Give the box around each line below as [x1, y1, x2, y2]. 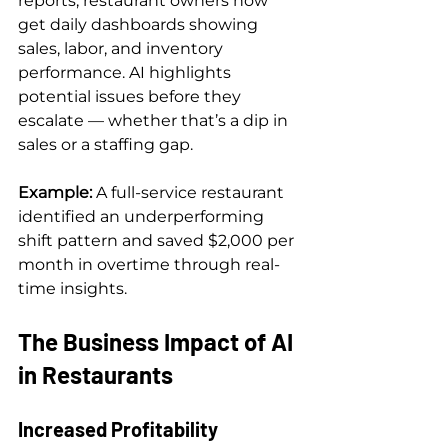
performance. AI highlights [18, 62, 235, 82]
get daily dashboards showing [18, 14, 262, 34]
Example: [18, 182, 96, 202]
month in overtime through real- [18, 254, 280, 274]
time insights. [18, 278, 127, 298]
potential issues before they [18, 86, 245, 106]
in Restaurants [18, 359, 173, 389]
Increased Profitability [18, 416, 218, 441]
